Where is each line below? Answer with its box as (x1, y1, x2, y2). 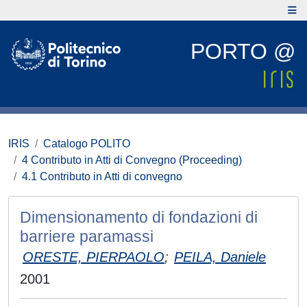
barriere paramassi (20, 228, 153, 245)
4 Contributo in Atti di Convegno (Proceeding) (22, 154, 242, 166)
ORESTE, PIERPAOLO (23, 249, 164, 265)
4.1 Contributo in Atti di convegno (22, 171, 182, 182)
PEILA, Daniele (174, 249, 266, 265)
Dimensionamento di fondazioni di (20, 208, 258, 226)
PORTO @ (191, 39, 295, 64)
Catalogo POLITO (43, 138, 130, 149)
